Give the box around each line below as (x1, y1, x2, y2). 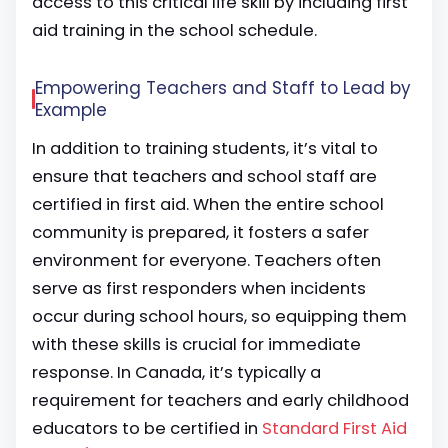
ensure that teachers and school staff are (32, 165, 377, 188)
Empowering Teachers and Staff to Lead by (35, 76, 411, 100)
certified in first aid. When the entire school (32, 193, 384, 216)
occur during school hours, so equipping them (32, 305, 407, 328)
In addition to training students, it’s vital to (32, 137, 378, 160)
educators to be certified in (32, 417, 262, 440)
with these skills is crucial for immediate (32, 333, 361, 356)
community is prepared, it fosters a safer (32, 221, 369, 244)
